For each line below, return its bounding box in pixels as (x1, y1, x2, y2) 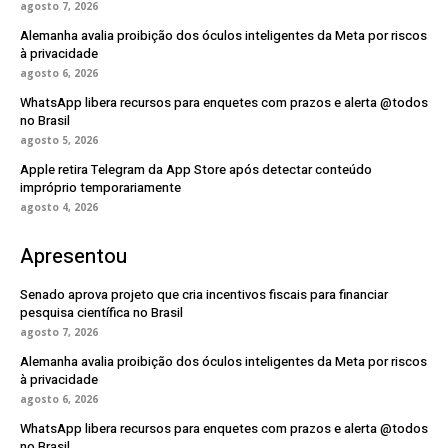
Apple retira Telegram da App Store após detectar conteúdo (20, 159, 372, 179)
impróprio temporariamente (20, 177, 181, 197)
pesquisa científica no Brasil (20, 302, 183, 322)
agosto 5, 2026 (20, 132, 98, 147)
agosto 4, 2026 (20, 199, 98, 214)
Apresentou (20, 241, 127, 271)
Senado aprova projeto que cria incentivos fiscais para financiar (20, 284, 388, 304)
